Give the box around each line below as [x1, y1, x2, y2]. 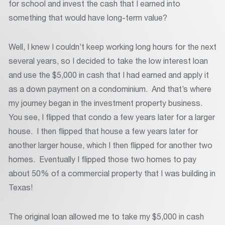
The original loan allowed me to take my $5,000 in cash [9, 211, 204, 221]
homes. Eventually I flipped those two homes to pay [9, 154, 196, 164]
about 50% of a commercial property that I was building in [9, 168, 215, 178]
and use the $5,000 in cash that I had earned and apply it [9, 70, 209, 80]
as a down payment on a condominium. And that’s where [9, 84, 211, 94]
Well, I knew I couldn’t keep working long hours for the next [9, 42, 216, 52]
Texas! [9, 182, 33, 192]
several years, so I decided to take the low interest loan [9, 56, 208, 66]
